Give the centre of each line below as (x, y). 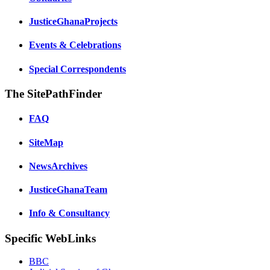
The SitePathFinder (53, 93)
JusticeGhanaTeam (68, 190)
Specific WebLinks (50, 238)
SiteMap (46, 142)
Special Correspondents (77, 69)
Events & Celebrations (75, 45)
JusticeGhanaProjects (73, 22)
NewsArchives (58, 166)
